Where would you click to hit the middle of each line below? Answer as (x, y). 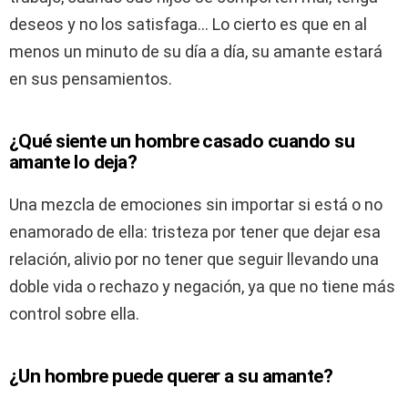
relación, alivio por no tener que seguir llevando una (194, 260)
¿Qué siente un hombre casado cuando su (182, 142)
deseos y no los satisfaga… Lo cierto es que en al (188, 25)
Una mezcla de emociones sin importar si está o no (196, 205)
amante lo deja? (73, 163)
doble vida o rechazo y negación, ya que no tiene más (202, 287)
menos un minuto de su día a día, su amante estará (196, 52)
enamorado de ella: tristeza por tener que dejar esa (195, 232)
